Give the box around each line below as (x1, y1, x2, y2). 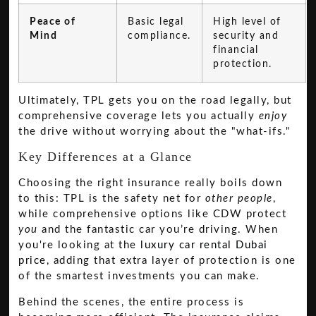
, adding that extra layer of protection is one (46, 255, 296, 267)
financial (213, 45, 259, 56)
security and (213, 31, 279, 42)
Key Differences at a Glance (18, 150, 193, 164)
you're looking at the (18, 240, 141, 251)
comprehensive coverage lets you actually (18, 111, 259, 122)
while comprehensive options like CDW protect (18, 209, 287, 220)
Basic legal (128, 17, 184, 28)
